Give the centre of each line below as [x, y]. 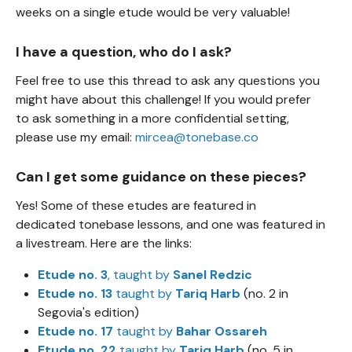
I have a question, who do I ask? [124, 52]
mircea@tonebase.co [197, 137]
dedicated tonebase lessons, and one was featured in [170, 224]
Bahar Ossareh [222, 331]
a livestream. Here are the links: [104, 243]
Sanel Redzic [213, 275]
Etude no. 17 [75, 331]
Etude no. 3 [73, 275]
